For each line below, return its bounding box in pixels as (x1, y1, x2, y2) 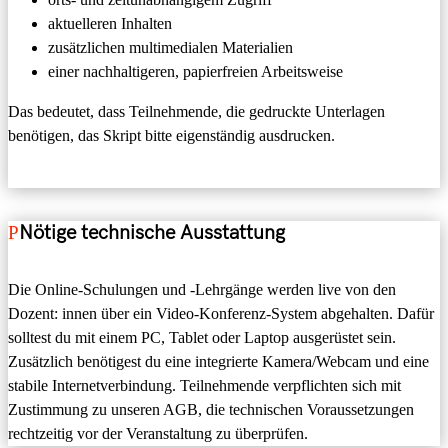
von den (345, 281, 396, 299)
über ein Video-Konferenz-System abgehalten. (97, 305, 393, 323)
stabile (8, 377, 52, 395)
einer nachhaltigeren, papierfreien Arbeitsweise (48, 62, 343, 80)
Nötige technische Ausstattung (19, 220, 285, 245)
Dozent (8, 305, 54, 323)
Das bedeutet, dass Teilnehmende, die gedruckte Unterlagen (8, 102, 385, 120)
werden (267, 281, 314, 299)
